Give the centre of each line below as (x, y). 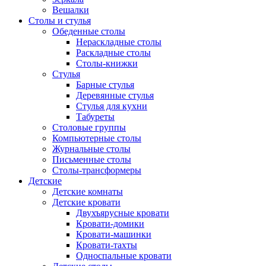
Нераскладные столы (119, 42)
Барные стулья (105, 85)
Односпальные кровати (124, 256)
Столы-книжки (107, 64)
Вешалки (71, 10)
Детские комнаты (88, 192)
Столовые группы (89, 128)
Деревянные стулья (115, 96)
